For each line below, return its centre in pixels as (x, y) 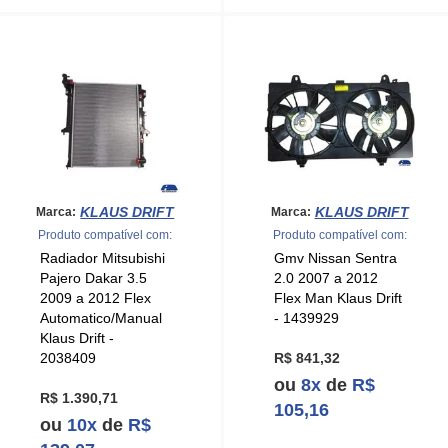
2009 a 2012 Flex (95, 298)
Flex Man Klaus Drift (337, 298)
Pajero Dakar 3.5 (93, 278)
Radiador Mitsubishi (102, 258)
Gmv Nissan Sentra (335, 258)
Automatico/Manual (100, 318)
